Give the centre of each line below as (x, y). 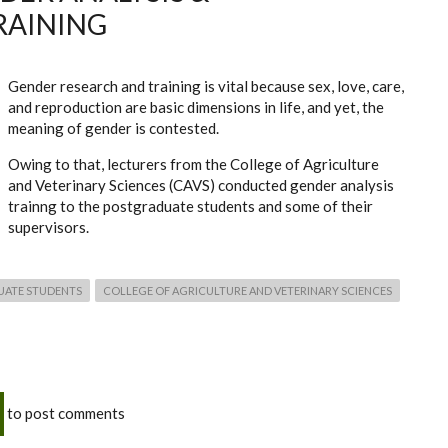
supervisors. (48, 227)
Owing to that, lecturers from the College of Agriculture (193, 164)
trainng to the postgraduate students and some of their (190, 206)
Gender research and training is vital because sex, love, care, (206, 86)
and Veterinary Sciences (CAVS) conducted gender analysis (201, 185)
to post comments (64, 412)
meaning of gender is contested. (113, 128)
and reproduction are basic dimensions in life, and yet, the (196, 107)
